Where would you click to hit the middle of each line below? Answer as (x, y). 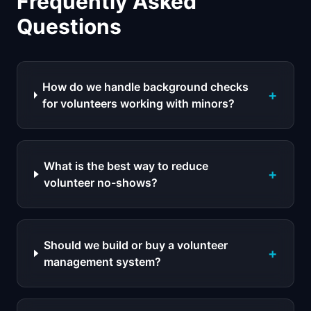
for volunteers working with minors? (139, 103)
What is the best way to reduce (126, 166)
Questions (69, 26)
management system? (102, 262)
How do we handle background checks (146, 87)
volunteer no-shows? (101, 183)
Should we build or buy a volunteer (135, 245)
